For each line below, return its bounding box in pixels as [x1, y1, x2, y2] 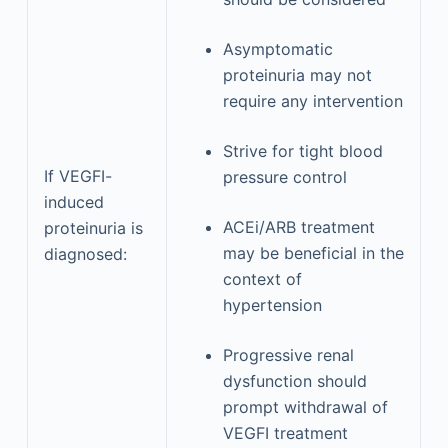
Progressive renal [222, 344, 354, 365]
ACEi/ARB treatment [222, 216, 375, 237]
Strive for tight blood [222, 140, 383, 161]
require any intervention [222, 90, 403, 111]
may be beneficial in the [222, 242, 404, 263]
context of [222, 268, 302, 289]
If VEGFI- [43, 165, 112, 186]
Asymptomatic [222, 38, 333, 59]
